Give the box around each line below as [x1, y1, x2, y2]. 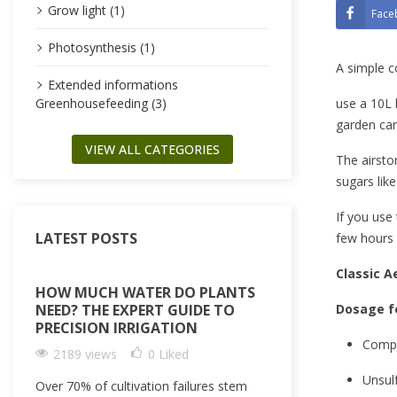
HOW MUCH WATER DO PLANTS [35, 283, 255, 302]
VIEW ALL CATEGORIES [84, 141, 220, 158]
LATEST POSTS [35, 229, 137, 248]
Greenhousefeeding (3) [35, 95, 167, 112]
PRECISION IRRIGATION [35, 318, 198, 338]
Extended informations [48, 76, 178, 93]
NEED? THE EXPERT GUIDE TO [35, 300, 235, 320]
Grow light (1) [48, 2, 125, 19]
